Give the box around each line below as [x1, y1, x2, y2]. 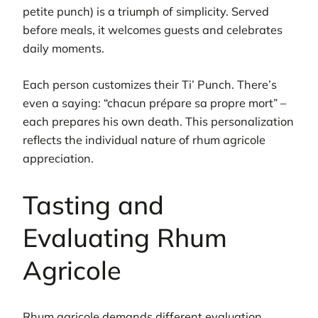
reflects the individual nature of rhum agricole [23, 132, 265, 147]
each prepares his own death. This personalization [23, 114, 294, 128]
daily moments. [23, 41, 104, 56]
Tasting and [23, 188, 164, 221]
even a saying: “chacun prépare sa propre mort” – [23, 95, 286, 110]
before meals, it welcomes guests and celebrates [23, 23, 283, 38]
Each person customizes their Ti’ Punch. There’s [23, 77, 277, 92]
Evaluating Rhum [23, 221, 227, 253]
